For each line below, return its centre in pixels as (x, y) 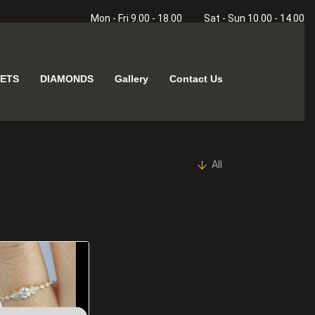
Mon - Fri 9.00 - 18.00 (135, 18)
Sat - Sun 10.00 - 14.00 (253, 18)
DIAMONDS (66, 79)
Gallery (131, 79)
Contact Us (196, 79)
